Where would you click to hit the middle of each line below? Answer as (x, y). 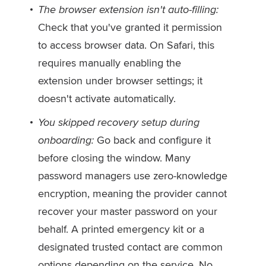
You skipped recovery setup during (119, 122)
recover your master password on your (128, 211)
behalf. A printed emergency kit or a (121, 229)
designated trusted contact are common (130, 247)
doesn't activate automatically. (107, 98)
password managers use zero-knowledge (133, 175)
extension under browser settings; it (120, 80)
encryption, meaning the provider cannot (132, 193)
